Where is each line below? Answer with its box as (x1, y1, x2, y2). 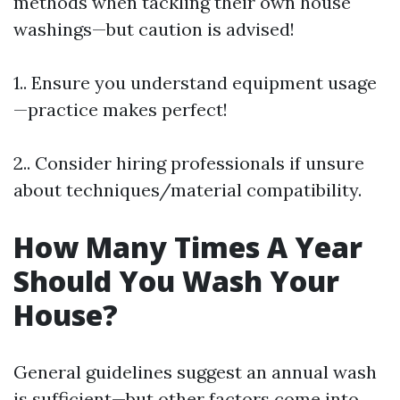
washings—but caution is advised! (13, 18, 295, 40)
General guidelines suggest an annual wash (13, 361, 377, 383)
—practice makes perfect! (13, 98, 228, 121)
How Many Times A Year (13, 228, 362, 266)
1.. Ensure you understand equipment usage (13, 71, 377, 94)
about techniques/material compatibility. (13, 179, 362, 201)
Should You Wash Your (13, 262, 339, 300)
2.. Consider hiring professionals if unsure (13, 152, 364, 174)
